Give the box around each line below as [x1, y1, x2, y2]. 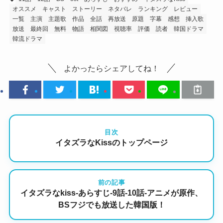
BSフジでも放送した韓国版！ [58, 201, 165, 210]
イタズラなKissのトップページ [55, 138, 168, 147]
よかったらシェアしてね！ [64, 63, 159, 73]
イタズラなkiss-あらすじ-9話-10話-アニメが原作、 [20, 189, 203, 198]
